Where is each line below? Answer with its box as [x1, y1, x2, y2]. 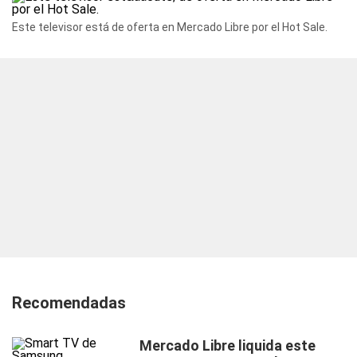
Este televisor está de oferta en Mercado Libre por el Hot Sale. [12, 21, 328, 33]
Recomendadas [12, 293, 126, 312]
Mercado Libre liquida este [139, 337, 316, 354]
